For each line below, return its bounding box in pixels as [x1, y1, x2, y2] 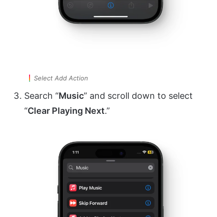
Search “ [24, 91, 59, 101]
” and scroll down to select [84, 91, 193, 101]
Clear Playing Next [28, 106, 105, 116]
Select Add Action [34, 74, 88, 82]
